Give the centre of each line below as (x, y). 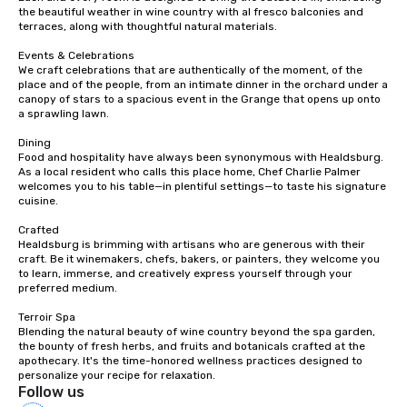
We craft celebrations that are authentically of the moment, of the (190, 70)
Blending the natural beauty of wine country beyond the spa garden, (197, 332)
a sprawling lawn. (64, 114)
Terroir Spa (47, 318)
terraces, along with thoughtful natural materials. (148, 27)
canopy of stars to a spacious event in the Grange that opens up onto (199, 99)
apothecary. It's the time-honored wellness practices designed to (190, 361)
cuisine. (38, 201)
